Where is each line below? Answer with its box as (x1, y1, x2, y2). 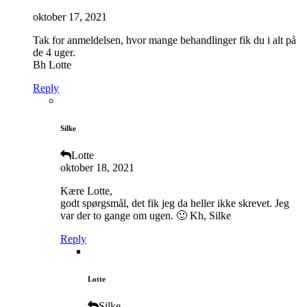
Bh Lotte (33, 59, 71, 71)
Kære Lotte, (60, 185, 112, 197)
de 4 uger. (33, 47, 75, 59)
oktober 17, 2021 (33, 11, 107, 23)
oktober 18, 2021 (60, 162, 134, 174)
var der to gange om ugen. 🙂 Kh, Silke (60, 210, 231, 222)
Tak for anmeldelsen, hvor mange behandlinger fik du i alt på (33, 34, 296, 47)
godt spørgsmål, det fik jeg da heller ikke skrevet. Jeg (60, 197, 289, 210)
